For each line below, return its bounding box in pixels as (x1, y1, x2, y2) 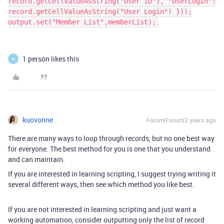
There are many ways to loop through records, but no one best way (8, 133, 214, 143)
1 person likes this (22, 54, 79, 63)
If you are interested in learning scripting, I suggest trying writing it (8, 169, 216, 178)
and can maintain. (8, 154, 65, 164)
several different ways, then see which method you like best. (8, 179, 196, 189)
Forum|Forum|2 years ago (146, 116, 216, 124)
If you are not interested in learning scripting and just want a (8, 204, 196, 214)
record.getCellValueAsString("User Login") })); (8, 7, 192, 15)
